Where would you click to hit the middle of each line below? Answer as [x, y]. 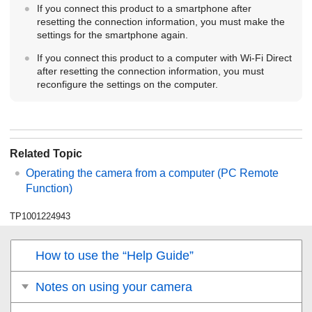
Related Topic [46, 153]
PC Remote [250, 173]
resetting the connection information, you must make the [161, 21]
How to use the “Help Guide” [115, 255]
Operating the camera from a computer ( [123, 173]
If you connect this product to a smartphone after [144, 8]
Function [47, 188]
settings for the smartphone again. [112, 34]
